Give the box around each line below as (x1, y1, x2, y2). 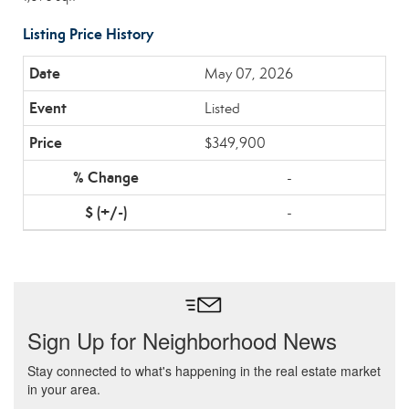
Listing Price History (23, 25, 153, 44)
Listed (204, 100, 240, 117)
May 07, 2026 (204, 65, 293, 82)
